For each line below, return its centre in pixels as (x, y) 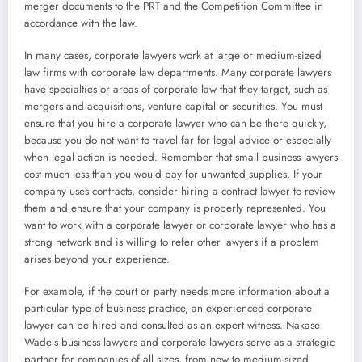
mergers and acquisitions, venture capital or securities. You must (173, 106)
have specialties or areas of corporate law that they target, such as (176, 89)
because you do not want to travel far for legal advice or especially (178, 140)
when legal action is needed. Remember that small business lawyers (181, 157)
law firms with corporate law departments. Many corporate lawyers (178, 72)
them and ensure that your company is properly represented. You (175, 208)
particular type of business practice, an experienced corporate (168, 308)
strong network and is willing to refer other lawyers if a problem (172, 242)
